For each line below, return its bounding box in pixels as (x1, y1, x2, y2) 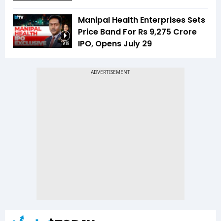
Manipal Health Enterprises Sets (78, 14, 205, 26)
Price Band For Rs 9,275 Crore (78, 26, 197, 38)
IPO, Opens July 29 (78, 38, 152, 50)
